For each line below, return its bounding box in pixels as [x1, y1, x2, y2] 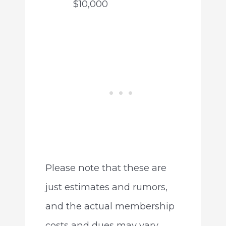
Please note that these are [45, 162, 166, 174]
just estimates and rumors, [45, 181, 167, 193]
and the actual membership [45, 200, 175, 212]
